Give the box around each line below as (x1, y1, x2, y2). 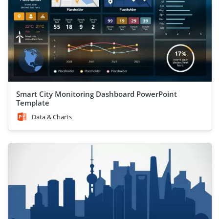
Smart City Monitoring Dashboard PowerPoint (16, 89, 177, 99)
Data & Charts (32, 112, 72, 121)
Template (16, 98, 49, 108)
